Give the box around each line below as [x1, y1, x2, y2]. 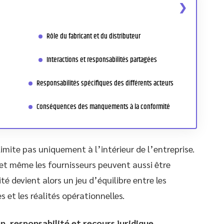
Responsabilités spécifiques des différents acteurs [36, 77, 173, 89]
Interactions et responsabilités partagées [46, 54, 157, 65]
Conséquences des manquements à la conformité [36, 101, 170, 112]
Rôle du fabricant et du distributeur [46, 30, 140, 42]
